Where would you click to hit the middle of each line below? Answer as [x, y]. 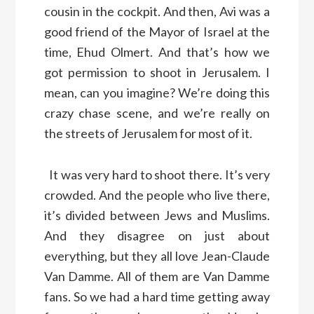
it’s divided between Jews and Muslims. [157, 215]
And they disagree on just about [157, 235]
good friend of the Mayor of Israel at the [157, 31]
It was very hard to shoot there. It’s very [157, 174]
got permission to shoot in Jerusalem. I [157, 72]
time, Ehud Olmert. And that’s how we [157, 52]
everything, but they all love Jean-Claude [157, 255]
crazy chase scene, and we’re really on [157, 112]
